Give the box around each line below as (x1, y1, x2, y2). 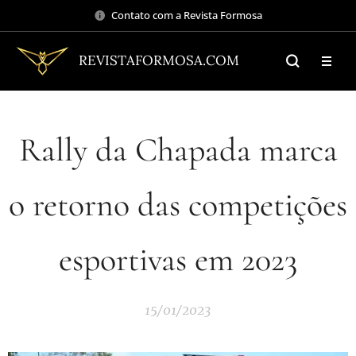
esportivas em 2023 (59, 239, 297, 280)
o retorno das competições (9, 184, 347, 225)
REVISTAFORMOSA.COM (79, 52, 239, 69)
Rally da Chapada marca (18, 130, 338, 170)
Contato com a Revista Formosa (111, 7, 262, 22)
